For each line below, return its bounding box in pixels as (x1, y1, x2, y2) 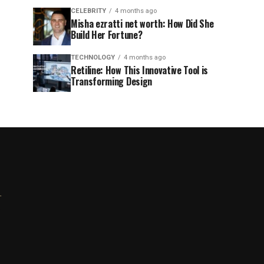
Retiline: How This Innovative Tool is (71, 63, 209, 77)
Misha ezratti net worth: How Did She (71, 16, 214, 31)
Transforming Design (71, 74, 152, 88)
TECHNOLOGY (71, 54, 115, 61)
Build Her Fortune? (71, 28, 143, 42)
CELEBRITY (71, 7, 106, 15)
